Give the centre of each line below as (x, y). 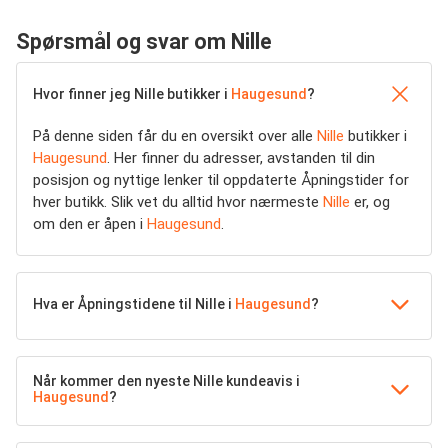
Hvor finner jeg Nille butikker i (132, 94)
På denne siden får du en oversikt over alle (175, 136)
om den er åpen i (90, 224)
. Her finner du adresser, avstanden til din (241, 158)
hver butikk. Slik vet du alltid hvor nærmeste (178, 202)
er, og (370, 202)
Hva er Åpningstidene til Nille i (134, 304)
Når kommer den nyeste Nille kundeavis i (166, 381)
